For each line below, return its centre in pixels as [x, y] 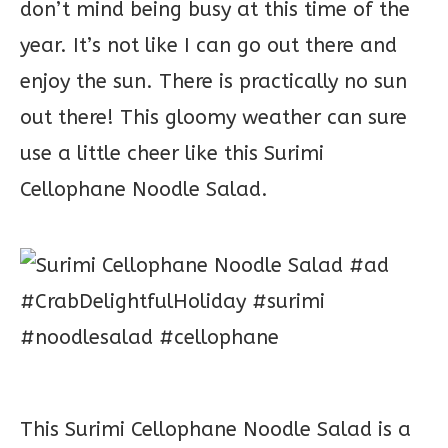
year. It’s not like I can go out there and [208, 45]
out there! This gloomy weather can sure [213, 117]
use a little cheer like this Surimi [172, 153]
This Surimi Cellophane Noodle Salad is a [215, 429]
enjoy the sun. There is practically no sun [213, 81]
